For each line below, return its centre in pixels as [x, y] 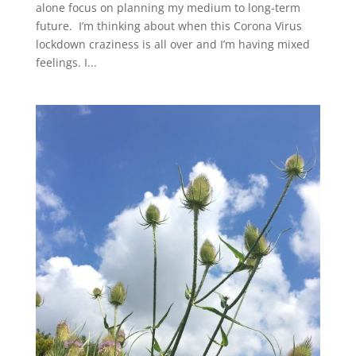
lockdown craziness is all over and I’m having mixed [172, 44]
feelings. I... [66, 62]
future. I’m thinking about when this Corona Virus [168, 25]
